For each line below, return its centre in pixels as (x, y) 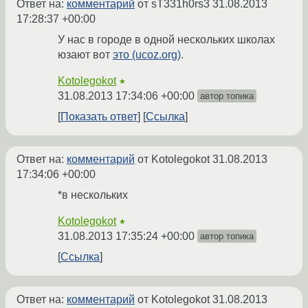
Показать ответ (99, 117)
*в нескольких (93, 195)
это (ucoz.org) (147, 55)
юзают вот (85, 55)
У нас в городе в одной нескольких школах (166, 40)
